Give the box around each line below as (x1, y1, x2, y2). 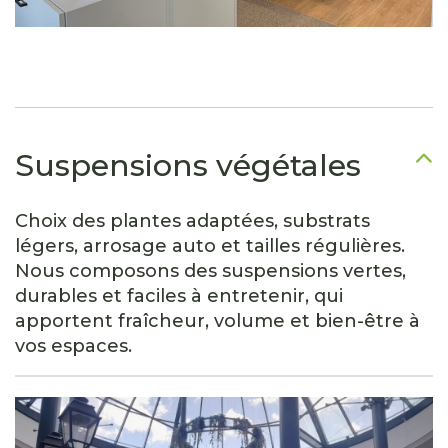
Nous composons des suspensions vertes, (15, 260, 406, 283)
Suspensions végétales (15, 147, 361, 185)
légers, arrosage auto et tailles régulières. (15, 235, 405, 258)
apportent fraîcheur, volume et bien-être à (15, 310, 420, 333)
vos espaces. (15, 335, 132, 358)
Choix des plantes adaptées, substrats (15, 210, 370, 233)
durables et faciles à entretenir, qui (15, 285, 343, 308)
